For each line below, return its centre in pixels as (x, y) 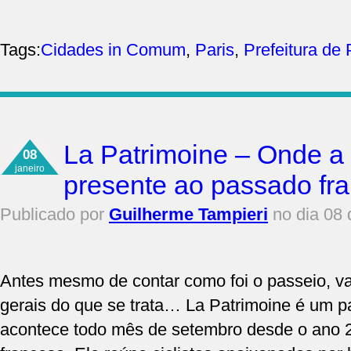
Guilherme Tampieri (188, 214)
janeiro (30, 168)
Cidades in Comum (113, 49)
